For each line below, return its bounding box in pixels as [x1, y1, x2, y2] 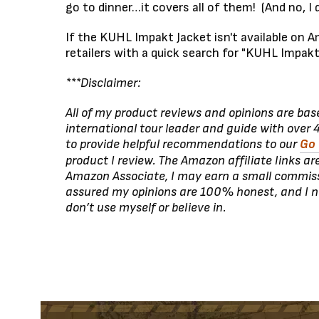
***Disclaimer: [66, 75, 140, 90]
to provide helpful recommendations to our [66, 136, 300, 152]
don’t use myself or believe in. [66, 199, 226, 215]
